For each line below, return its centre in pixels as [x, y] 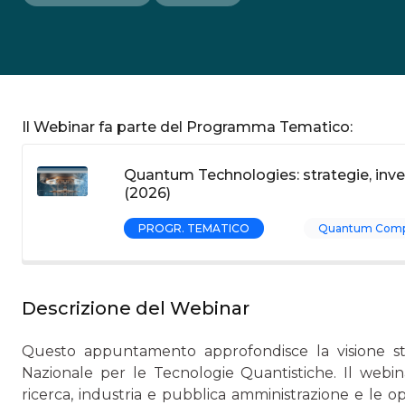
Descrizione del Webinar [136, 308]
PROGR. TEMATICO [194, 228]
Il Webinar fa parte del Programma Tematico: [187, 127]
